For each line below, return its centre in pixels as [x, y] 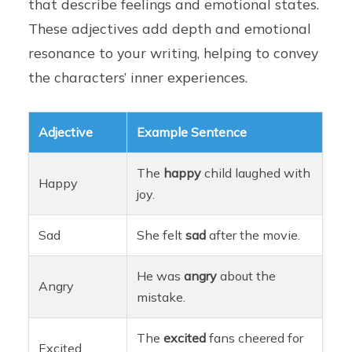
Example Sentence [192, 132]
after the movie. [253, 235]
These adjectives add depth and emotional [170, 28]
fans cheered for [255, 337]
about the [247, 275]
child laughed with [256, 172]
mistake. [161, 297]
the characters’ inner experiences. [138, 77]
